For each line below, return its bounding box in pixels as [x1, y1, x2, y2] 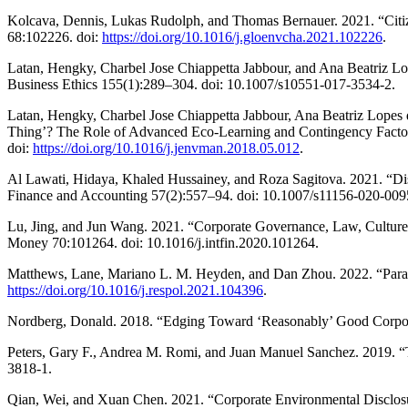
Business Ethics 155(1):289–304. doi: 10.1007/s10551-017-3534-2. [7, 76, 395, 93]
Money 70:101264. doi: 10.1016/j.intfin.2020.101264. [7, 235, 319, 251]
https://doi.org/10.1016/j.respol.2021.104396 [7, 282, 263, 299]
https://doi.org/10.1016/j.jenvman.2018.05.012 [33, 140, 300, 157]
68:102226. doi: [7, 29, 102, 46]
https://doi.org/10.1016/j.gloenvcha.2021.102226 [102, 29, 382, 46]
